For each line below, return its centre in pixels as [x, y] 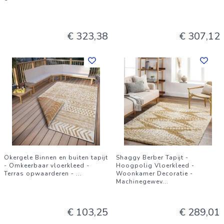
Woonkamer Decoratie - [154, 173]
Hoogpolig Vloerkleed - [155, 165]
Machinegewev [139, 181]
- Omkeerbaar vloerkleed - [47, 165]
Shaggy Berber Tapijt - [152, 157]
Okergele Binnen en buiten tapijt [56, 157]
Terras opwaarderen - [40, 173]
